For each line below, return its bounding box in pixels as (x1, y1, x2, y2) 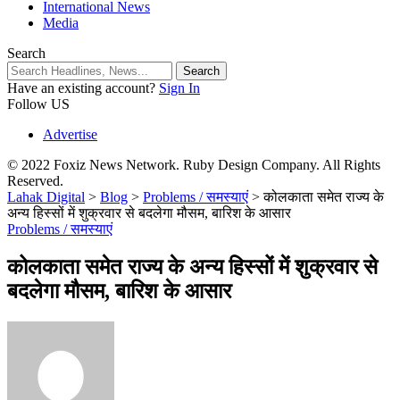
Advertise (43, 126, 97, 142)
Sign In (159, 79, 200, 96)
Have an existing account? (7, 79, 155, 96)
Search (7, 45, 46, 61)
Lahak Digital (7, 188, 85, 204)
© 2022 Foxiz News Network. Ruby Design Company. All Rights (7, 156, 380, 172)
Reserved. (7, 172, 63, 188)
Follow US (7, 96, 70, 112)
